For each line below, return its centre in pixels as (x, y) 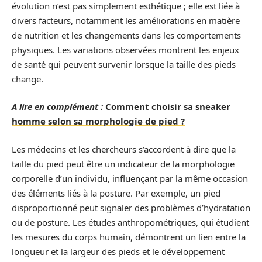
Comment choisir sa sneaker (168, 106)
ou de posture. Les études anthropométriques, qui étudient (130, 222)
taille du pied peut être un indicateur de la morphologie (123, 163)
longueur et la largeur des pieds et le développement (118, 251)
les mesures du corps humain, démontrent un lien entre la (129, 237)
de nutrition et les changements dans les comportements (126, 35)
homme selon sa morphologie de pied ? (98, 121)
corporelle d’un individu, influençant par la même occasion (130, 178)
